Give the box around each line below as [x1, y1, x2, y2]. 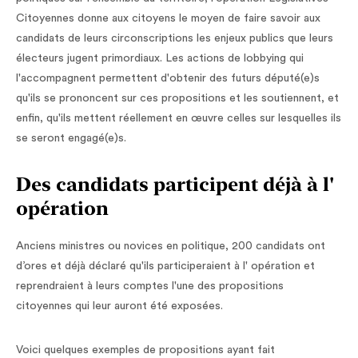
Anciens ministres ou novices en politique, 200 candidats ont [16, 241, 325, 252]
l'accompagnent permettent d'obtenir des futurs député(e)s [16, 73, 320, 84]
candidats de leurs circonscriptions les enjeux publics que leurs [16, 33, 333, 44]
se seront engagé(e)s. [16, 133, 126, 144]
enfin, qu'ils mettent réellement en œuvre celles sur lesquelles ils [16, 113, 341, 124]
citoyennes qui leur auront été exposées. [16, 300, 223, 312]
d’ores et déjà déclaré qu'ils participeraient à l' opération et [16, 261, 315, 272]
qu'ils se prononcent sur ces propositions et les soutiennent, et [16, 93, 339, 104]
